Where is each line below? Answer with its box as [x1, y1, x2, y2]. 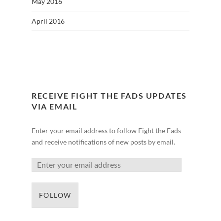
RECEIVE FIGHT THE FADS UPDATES [31, 90, 187, 100]
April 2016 [31, 16, 65, 25]
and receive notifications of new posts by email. [31, 137, 175, 146]
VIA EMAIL [31, 101, 77, 111]
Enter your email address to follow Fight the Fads [31, 126, 181, 135]
